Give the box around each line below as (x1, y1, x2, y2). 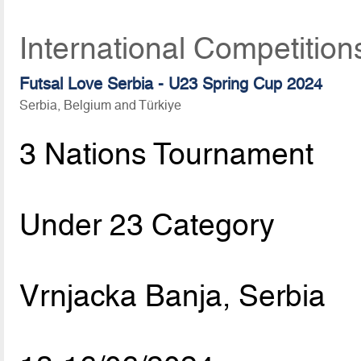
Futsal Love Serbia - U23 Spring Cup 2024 (19, 73, 323, 93)
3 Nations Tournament (19, 136, 314, 172)
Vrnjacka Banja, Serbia (19, 278, 326, 314)
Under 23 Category (19, 207, 276, 243)
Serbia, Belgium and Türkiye (19, 97, 182, 113)
